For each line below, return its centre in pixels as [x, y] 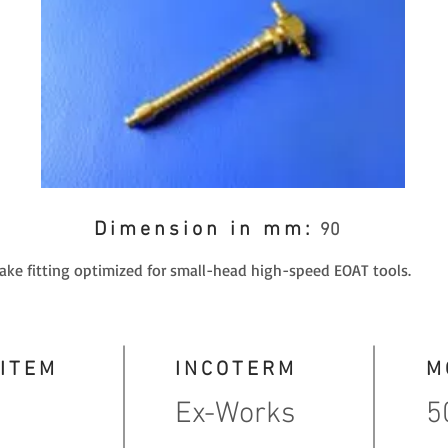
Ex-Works [235, 414]
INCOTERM [236, 369]
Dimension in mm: [204, 229]
